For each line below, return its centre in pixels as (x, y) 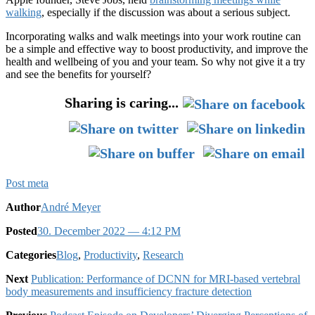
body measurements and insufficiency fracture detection (129, 292)
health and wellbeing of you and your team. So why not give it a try (155, 62)
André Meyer (71, 207)
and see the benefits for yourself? (78, 75)
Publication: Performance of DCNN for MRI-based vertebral (166, 279)
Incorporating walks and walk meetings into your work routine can (153, 37)
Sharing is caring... (122, 103)
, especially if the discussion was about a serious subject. (166, 13)
